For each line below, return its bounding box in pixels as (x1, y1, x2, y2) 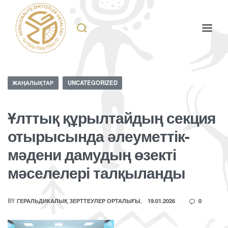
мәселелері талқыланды (8, 161, 185, 184)
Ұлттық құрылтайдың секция (8, 106, 216, 129)
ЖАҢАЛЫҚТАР (12, 78, 54, 87)
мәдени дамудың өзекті (8, 143, 176, 165)
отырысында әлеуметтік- (8, 125, 189, 147)
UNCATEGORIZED (67, 78, 118, 87)
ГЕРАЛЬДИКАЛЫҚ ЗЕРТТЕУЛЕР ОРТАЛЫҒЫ (17, 196, 140, 205)
